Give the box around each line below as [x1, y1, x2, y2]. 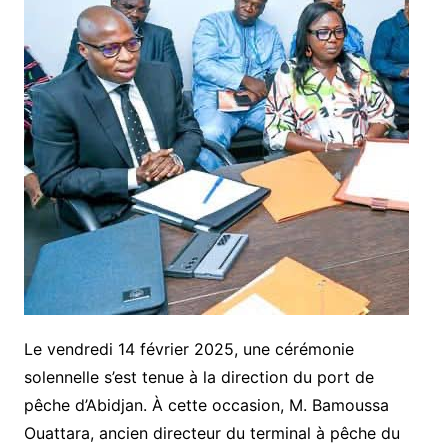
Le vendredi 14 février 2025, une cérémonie [23, 338, 354, 359]
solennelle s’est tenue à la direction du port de [23, 366, 374, 387]
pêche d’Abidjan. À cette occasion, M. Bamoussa [23, 394, 389, 415]
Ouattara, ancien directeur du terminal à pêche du [23, 422, 400, 443]
